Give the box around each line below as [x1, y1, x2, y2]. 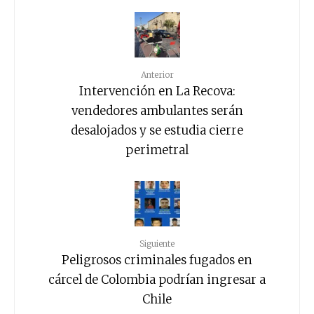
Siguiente [139, 238, 175, 249]
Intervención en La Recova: [78, 83, 235, 99]
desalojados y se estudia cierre [71, 122, 243, 138]
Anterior [140, 69, 174, 80]
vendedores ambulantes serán [71, 102, 243, 118]
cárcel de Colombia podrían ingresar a [48, 271, 266, 287]
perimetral [125, 142, 189, 158]
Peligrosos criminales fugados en [62, 252, 252, 268]
